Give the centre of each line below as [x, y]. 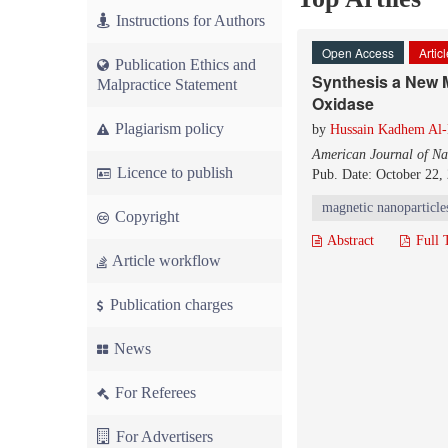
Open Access [358, 52]
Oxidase [343, 103]
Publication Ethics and [183, 64]
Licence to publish [173, 172]
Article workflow [165, 260]
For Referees [153, 392]
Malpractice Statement [167, 84]
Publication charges [169, 304]
